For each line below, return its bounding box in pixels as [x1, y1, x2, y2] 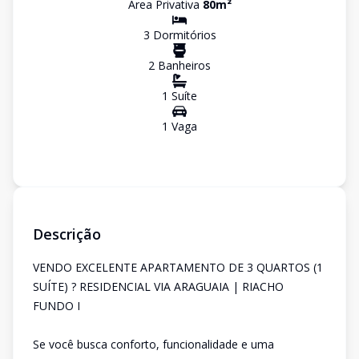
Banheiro [155, 58, 205, 73]
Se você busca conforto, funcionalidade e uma [33, 337, 274, 352]
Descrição [33, 224, 101, 244]
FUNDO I [33, 298, 80, 313]
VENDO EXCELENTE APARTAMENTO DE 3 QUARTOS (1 [33, 260, 323, 275]
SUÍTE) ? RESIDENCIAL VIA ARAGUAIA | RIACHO [33, 279, 284, 294]
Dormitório [149, 27, 211, 42]
